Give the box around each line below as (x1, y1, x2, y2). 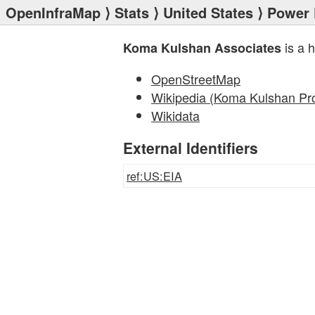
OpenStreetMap (151, 70, 240, 88)
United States (163, 2, 253, 22)
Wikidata (151, 106, 200, 124)
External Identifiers (123, 137, 258, 158)
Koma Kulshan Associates (123, 39, 281, 57)
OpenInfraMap (6, 2, 101, 22)
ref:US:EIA (127, 167, 182, 184)
